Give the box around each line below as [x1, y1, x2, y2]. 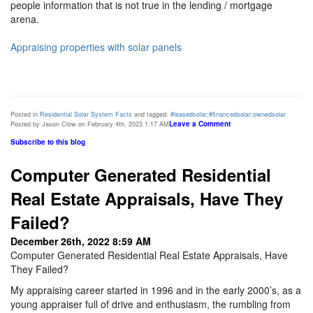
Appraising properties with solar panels [10, 40, 182, 54]
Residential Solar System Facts [40, 110, 132, 119]
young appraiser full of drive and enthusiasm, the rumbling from [10, 296, 291, 311]
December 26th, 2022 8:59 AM [10, 233, 151, 248]
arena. [10, 12, 39, 27]
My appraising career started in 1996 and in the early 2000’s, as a [10, 282, 301, 297]
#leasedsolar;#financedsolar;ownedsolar [170, 110, 286, 119]
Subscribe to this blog [10, 137, 85, 147]
